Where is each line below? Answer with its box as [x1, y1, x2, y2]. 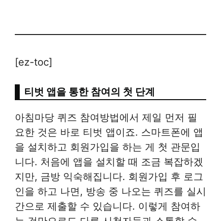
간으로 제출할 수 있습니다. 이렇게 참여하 [15, 200, 200, 213]
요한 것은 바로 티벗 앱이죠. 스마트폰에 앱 [15, 126, 203, 139]
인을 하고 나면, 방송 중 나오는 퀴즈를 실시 [15, 185, 206, 198]
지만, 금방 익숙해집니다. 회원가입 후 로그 [15, 170, 203, 183]
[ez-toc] [15, 56, 52, 69]
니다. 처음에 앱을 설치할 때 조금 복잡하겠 [15, 155, 203, 168]
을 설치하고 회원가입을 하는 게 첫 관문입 [15, 141, 200, 153]
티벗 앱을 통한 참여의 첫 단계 [24, 85, 155, 98]
